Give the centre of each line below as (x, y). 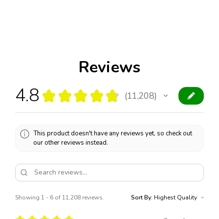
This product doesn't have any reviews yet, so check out (113, 133)
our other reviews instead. (71, 142)
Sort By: (142, 198)
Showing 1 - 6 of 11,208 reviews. (60, 198)
